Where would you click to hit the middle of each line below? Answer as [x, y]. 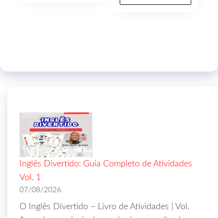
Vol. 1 [30, 177]
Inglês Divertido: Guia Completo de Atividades [106, 164]
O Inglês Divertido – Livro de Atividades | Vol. [104, 207]
